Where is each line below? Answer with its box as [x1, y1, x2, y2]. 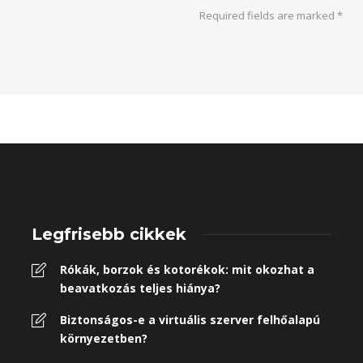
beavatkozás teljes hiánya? [60, 280, 220, 297]
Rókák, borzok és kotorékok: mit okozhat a [60, 262, 314, 278]
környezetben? [60, 331, 147, 347]
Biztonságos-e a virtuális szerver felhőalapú [60, 312, 320, 328]
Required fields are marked [199, 8, 338, 23]
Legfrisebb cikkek [32, 224, 186, 245]
